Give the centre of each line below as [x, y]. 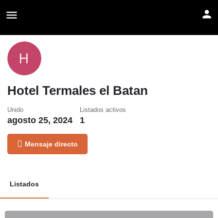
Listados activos [103, 110]
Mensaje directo [51, 144]
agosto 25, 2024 [40, 120]
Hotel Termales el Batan [78, 91]
